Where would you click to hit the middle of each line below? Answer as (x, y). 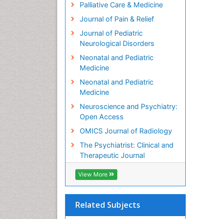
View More (94, 174)
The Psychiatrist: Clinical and (126, 145)
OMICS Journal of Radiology (126, 131)
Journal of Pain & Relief (117, 19)
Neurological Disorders (117, 43)
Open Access (101, 116)
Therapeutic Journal (112, 155)
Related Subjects (108, 205)
